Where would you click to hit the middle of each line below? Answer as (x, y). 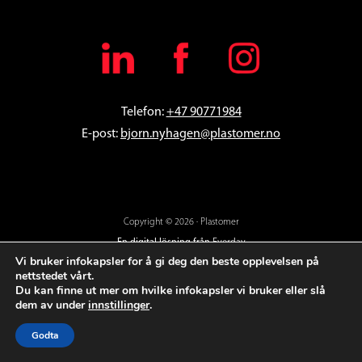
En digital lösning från (164, 242)
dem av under (52, 305)
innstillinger (119, 305)
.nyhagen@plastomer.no (215, 134)
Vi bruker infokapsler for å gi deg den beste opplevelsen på (167, 261)
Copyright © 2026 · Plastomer (181, 222)
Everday (229, 242)
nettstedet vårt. (55, 276)
